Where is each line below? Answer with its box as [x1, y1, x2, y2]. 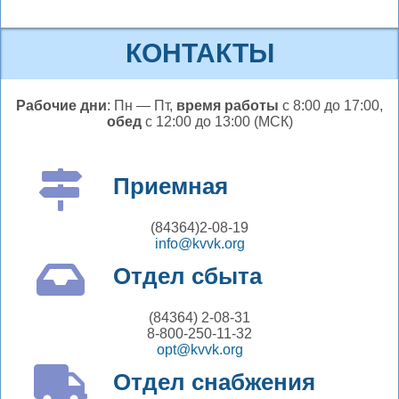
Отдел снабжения [113, 368, 315, 395]
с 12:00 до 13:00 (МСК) [141, 113, 293, 129]
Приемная [113, 172, 228, 199]
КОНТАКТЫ [125, 37, 274, 68]
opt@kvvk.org [156, 341, 243, 357]
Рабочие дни [16, 97, 107, 113]
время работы [176, 97, 279, 113]
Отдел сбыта [113, 262, 262, 289]
